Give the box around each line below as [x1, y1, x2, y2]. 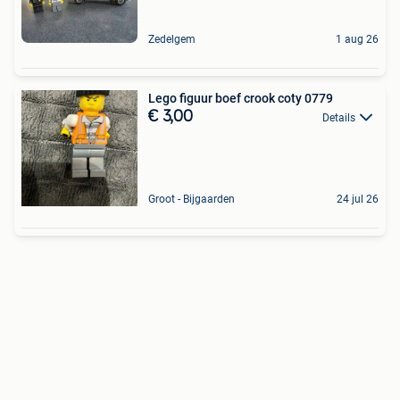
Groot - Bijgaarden [148, 192, 235, 205]
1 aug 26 [336, 32, 379, 46]
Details [322, 111, 355, 124]
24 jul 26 [337, 192, 379, 205]
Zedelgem [148, 32, 196, 46]
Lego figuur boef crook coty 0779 [148, 90, 333, 105]
